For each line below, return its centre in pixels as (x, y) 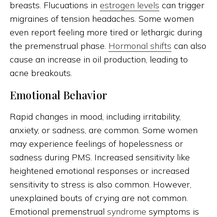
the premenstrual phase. (59, 46)
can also (189, 46)
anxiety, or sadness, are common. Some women (104, 130)
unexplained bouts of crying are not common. (99, 198)
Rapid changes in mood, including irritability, (95, 117)
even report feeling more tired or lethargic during (106, 32)
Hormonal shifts (140, 46)
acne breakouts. (41, 73)
